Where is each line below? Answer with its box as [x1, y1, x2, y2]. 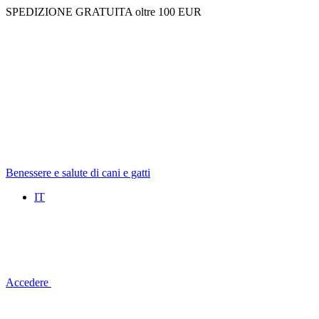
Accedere [6, 276, 51, 288]
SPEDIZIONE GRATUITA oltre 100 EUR [6, 6, 202, 18]
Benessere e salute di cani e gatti [6, 167, 150, 179]
